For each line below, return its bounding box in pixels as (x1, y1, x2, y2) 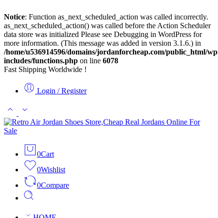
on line (78, 56, 103, 65)
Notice (4, 13, 25, 21)
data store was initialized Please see (4, 30, 114, 38)
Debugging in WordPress (114, 30, 191, 38)
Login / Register (37, 87, 87, 95)
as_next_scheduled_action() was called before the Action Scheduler (4, 21, 211, 30)
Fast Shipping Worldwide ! (4, 65, 87, 73)
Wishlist (41, 165, 65, 174)
